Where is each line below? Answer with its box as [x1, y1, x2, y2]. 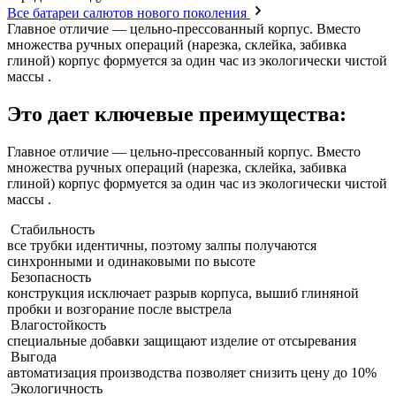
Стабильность [7, 221, 95, 237]
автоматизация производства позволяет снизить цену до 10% [7, 364, 377, 380]
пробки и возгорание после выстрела [7, 301, 232, 316]
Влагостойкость [7, 316, 106, 332]
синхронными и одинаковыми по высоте [7, 253, 255, 269]
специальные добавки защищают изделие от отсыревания [7, 332, 356, 348]
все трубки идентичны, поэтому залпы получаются [7, 237, 316, 253]
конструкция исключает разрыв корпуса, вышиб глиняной [7, 285, 359, 301]
